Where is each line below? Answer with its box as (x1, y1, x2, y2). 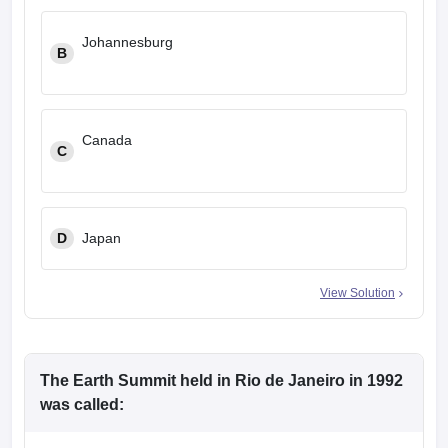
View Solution (320, 286, 395, 300)
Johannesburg (82, 34, 173, 50)
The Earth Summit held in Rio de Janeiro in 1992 (40, 372, 403, 389)
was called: (40, 396, 124, 413)
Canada (82, 132, 132, 148)
